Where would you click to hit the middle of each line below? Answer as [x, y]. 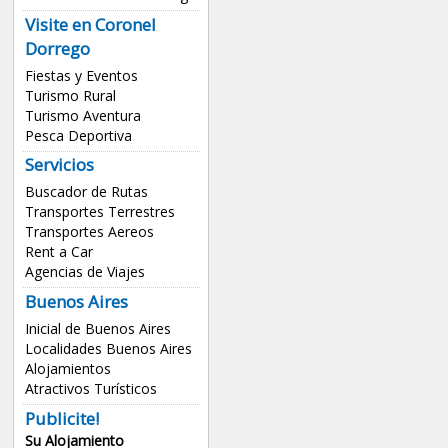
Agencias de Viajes [84, 272]
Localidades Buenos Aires [108, 349]
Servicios [59, 165]
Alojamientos [67, 369]
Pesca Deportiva [78, 135]
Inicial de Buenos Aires [97, 329]
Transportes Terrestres [99, 212]
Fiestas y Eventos [81, 75]
